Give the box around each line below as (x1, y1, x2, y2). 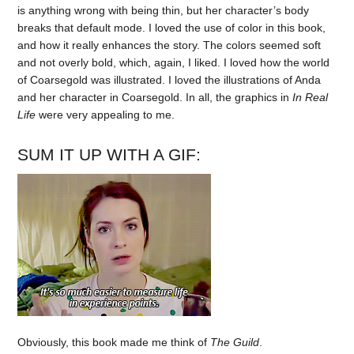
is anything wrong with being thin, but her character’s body (17, 3, 310, 17)
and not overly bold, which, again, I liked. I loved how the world (17, 55, 330, 69)
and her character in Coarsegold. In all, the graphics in (17, 90, 293, 104)
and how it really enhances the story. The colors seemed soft (17, 38, 322, 51)
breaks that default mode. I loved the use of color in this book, (17, 21, 326, 34)
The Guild (210, 336, 260, 349)
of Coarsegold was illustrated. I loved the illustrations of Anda (17, 73, 322, 86)
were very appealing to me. (36, 107, 175, 121)
